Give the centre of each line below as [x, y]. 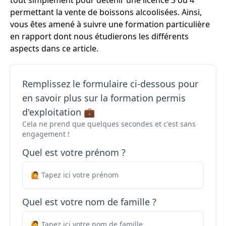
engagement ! [46, 134]
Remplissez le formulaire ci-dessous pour [110, 84]
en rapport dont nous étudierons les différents [99, 36]
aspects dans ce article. [54, 48]
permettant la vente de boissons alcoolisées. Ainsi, [106, 12]
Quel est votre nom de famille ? [89, 202]
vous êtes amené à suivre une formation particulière [110, 24]
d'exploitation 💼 [59, 112]
